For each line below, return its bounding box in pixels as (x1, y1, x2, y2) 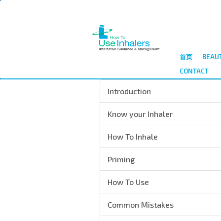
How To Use (108, 177, 149, 186)
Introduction (108, 86, 151, 96)
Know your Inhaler (108, 109, 173, 118)
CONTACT (179, 67, 209, 75)
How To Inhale (108, 132, 158, 141)
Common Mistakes (108, 200, 174, 209)
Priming (108, 154, 135, 164)
